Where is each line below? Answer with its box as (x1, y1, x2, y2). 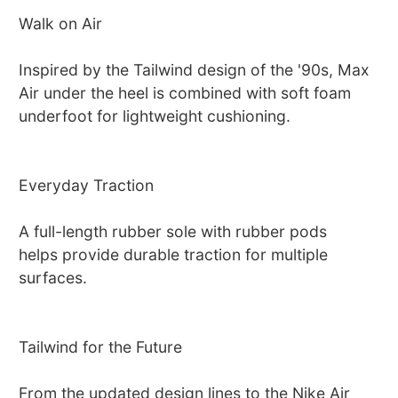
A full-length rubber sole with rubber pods (19, 222, 328, 242)
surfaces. (19, 268, 88, 288)
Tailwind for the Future (19, 338, 183, 357)
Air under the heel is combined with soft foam (19, 84, 352, 103)
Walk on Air (19, 14, 103, 34)
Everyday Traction (19, 176, 155, 195)
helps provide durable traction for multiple (19, 245, 329, 265)
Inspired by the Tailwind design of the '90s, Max (19, 60, 370, 80)
